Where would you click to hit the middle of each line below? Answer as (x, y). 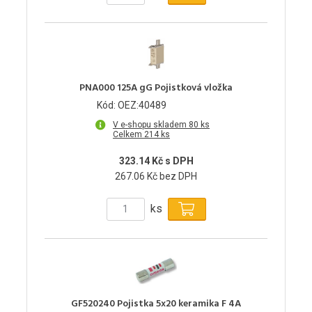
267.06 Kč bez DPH (156, 176)
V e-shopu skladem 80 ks (161, 124)
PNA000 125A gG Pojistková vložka (156, 88)
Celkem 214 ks (141, 134)
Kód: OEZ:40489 (132, 105)
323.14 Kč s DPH (156, 161)
